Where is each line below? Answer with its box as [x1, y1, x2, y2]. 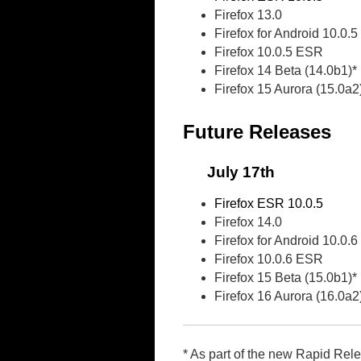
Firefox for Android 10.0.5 [214, 26, 359, 40]
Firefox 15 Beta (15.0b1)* [214, 271, 358, 285]
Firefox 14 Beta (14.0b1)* [214, 63, 358, 77]
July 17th [207, 164, 275, 181]
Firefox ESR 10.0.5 [214, 197, 324, 211]
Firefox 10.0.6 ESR [214, 252, 324, 267]
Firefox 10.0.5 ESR [214, 44, 324, 59]
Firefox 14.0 [214, 215, 283, 230]
